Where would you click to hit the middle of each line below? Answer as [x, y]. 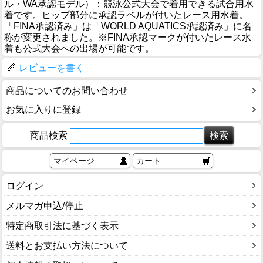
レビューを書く [52, 68]
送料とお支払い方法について [67, 245]
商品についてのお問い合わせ [67, 91]
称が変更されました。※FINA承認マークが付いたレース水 [128, 38]
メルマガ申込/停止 [45, 205]
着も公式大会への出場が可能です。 [79, 49]
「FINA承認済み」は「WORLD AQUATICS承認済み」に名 [128, 26]
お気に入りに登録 [43, 110]
